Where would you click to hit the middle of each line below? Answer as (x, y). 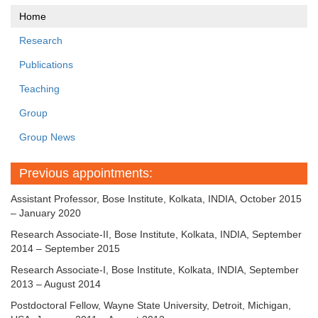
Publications (46, 65)
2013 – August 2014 (56, 284)
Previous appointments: (86, 174)
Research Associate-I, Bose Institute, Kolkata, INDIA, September (155, 270)
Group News (47, 137)
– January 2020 (46, 213)
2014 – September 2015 (65, 249)
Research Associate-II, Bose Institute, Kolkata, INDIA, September (156, 235)
